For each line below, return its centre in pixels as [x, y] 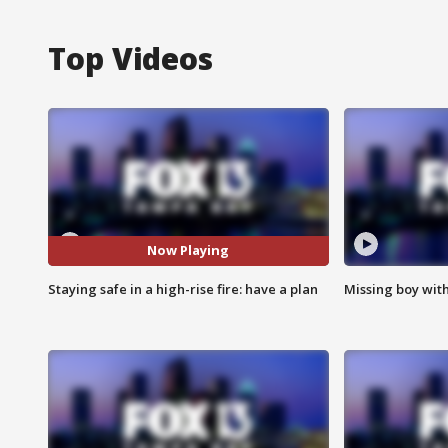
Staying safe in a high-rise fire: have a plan [183, 288]
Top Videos [130, 58]
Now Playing [188, 250]
